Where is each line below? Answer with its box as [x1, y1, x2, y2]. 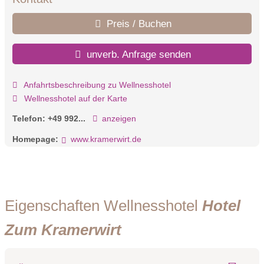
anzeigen [101, 114, 136, 124]
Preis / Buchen [103, 18, 171, 30]
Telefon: [12, 114, 48, 124]
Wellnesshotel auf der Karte [21, 93, 127, 103]
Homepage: [12, 134, 58, 144]
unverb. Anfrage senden [84, 48, 192, 60]
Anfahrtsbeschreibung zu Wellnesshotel [21, 80, 171, 90]
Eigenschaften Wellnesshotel [5, 197, 202, 214]
